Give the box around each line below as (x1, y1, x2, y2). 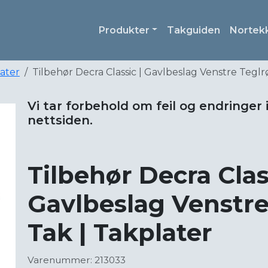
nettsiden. (28, 113, 93, 128)
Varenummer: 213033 (28, 254, 126, 266)
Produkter (98, 24, 150, 36)
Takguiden (167, 24, 221, 36)
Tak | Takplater (28, 218, 212, 248)
